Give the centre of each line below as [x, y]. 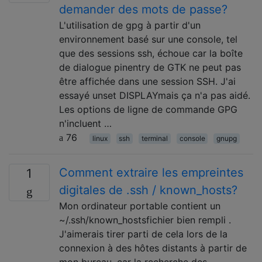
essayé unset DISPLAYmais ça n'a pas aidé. [155, 95]
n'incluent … [85, 123]
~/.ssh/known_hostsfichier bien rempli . [145, 220]
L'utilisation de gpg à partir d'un [130, 25]
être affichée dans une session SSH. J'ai [147, 81]
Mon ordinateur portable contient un [140, 206]
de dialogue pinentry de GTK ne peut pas [150, 67]
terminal [154, 138]
